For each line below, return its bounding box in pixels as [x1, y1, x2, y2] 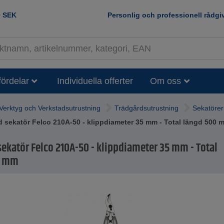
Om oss [150, 75, 181, 86]
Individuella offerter [57, 75, 133, 86]
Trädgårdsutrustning [114, 104, 178, 112]
